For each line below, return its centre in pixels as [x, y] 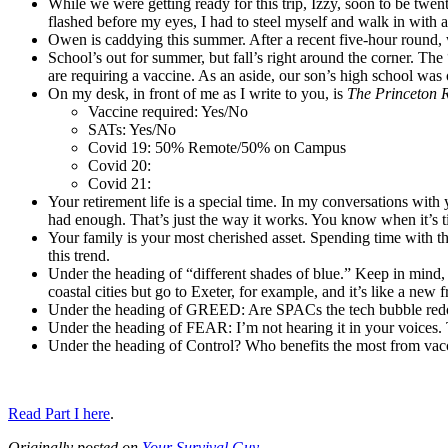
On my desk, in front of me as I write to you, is [197, 93]
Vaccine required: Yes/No [168, 111]
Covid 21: [119, 183]
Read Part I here [59, 413]
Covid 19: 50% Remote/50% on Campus [217, 147]
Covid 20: [119, 165]
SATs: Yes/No [132, 129]
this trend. [79, 255]
